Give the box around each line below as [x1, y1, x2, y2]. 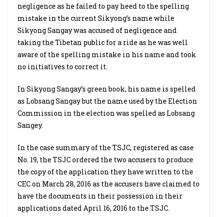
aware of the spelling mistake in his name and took [17, 50, 196, 59]
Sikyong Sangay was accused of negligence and [17, 26, 177, 35]
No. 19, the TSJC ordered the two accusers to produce [17, 155, 193, 164]
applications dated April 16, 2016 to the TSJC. [17, 203, 170, 213]
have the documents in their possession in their [17, 191, 183, 201]
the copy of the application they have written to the [17, 167, 193, 176]
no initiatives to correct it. [17, 62, 108, 71]
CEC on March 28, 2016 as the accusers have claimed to [17, 179, 200, 188]
